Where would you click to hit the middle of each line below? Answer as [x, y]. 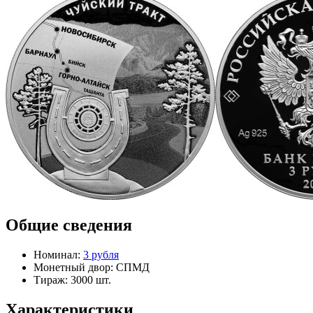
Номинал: [58, 255]
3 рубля [101, 255]
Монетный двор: [73, 268]
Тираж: [51, 280]
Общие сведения [69, 225]
